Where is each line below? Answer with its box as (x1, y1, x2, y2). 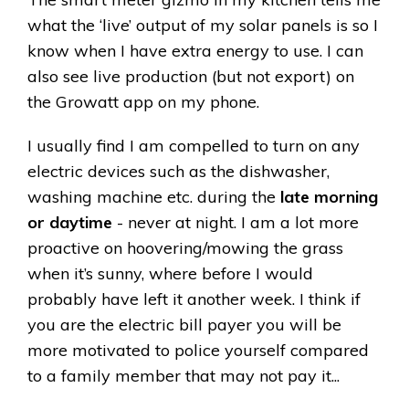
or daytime (27, 212, 112, 234)
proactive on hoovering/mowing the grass (27, 237, 343, 259)
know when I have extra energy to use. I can (27, 40, 363, 62)
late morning (280, 186, 378, 208)
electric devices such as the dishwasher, (27, 161, 330, 183)
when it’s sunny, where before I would (27, 263, 313, 285)
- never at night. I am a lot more (112, 212, 359, 234)
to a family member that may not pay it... (27, 365, 340, 387)
